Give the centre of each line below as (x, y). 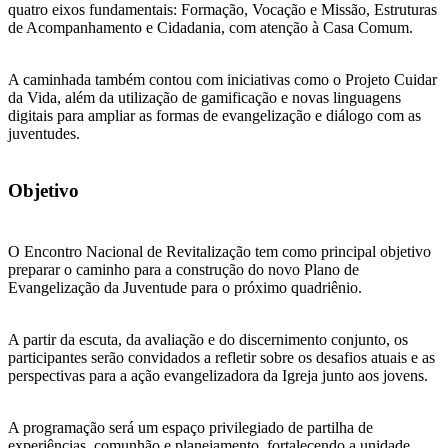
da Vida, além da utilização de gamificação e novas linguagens (204, 98)
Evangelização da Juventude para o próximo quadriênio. (185, 287)
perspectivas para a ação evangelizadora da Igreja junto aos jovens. (218, 375)
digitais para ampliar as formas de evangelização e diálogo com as (214, 116)
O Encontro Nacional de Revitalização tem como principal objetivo (219, 251)
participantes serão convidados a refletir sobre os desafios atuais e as (221, 357)
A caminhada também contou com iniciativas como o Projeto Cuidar (222, 80)
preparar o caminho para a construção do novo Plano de (183, 269)
